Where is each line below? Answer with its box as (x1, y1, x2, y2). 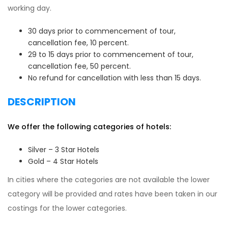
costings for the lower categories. (8, 203, 127, 213)
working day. (8, 3, 51, 13)
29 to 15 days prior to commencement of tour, (28, 49, 193, 60)
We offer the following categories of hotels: (8, 122, 171, 132)
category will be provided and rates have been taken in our (8, 189, 217, 199)
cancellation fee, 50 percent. (28, 61, 131, 71)
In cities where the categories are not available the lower (8, 175, 210, 185)
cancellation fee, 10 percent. (28, 38, 129, 48)
